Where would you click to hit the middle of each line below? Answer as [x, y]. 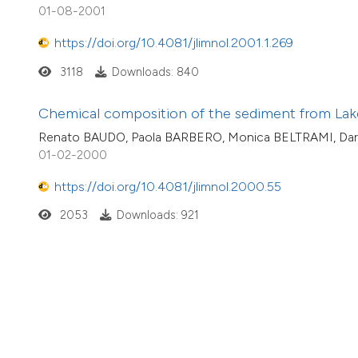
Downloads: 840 [155, 72]
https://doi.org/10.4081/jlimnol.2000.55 [168, 187]
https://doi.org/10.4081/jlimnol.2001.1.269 [174, 43]
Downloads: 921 [157, 215]
